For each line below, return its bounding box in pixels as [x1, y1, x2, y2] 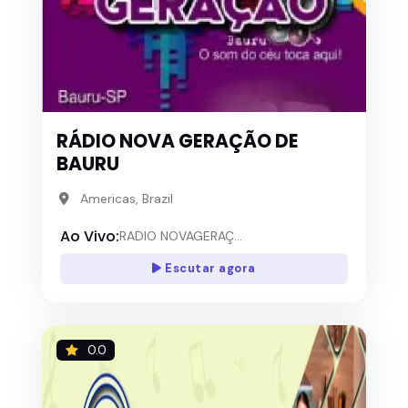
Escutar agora [161, 260, 256, 277]
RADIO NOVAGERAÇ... [119, 228, 242, 245]
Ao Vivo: [60, 225, 119, 247]
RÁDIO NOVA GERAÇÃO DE [56, 128, 299, 155]
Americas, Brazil [79, 190, 173, 208]
